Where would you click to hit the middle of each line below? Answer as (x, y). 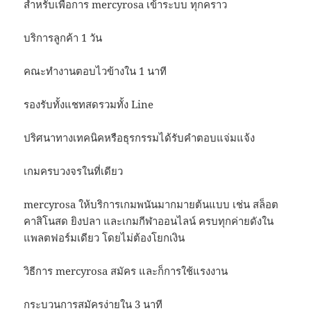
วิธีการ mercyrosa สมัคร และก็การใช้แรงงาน (126, 271)
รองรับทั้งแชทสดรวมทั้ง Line (89, 104)
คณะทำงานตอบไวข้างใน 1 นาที (95, 71)
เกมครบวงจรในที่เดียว (74, 171)
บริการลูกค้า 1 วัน (63, 38)
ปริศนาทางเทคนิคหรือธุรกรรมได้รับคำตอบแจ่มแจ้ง (140, 138)
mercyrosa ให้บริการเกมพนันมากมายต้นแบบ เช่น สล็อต (151, 204)
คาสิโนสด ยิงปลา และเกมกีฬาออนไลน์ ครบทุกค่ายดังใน (149, 221)
